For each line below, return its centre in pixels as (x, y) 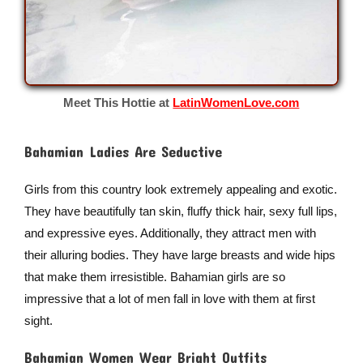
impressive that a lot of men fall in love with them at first (169, 298)
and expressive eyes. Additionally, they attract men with (170, 233)
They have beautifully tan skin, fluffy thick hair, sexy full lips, (180, 211)
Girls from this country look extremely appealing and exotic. (180, 189)
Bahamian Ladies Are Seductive (123, 151)
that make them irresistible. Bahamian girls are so (154, 276)
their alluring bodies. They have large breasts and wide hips (179, 254)
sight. (38, 320)
